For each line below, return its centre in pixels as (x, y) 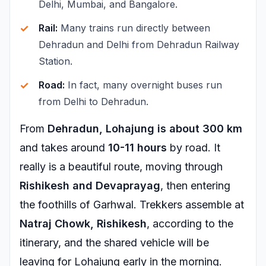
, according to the (190, 224)
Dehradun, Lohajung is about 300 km (145, 129)
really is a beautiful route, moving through (121, 167)
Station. (56, 61)
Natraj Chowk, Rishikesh (83, 224)
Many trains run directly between (134, 28)
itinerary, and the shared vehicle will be (114, 243)
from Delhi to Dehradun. (94, 102)
